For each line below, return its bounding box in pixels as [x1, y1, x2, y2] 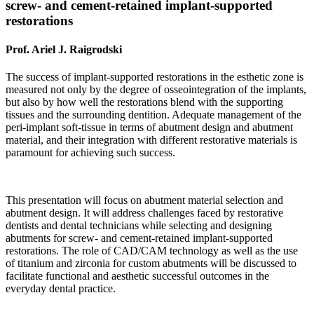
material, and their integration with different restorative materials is [6, 134, 297, 146]
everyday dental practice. [6, 282, 116, 295]
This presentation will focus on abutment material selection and [6, 194, 283, 207]
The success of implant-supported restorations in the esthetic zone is [6, 71, 303, 83]
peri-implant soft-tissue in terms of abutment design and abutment [6, 121, 293, 134]
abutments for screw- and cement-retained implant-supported [6, 232, 273, 245]
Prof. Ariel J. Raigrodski [6, 43, 122, 56]
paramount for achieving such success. [6, 146, 175, 159]
